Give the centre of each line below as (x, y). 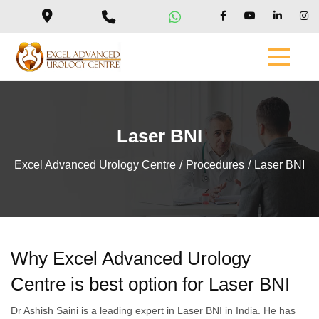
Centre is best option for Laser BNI (150, 284)
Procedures (215, 165)
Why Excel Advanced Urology (131, 259)
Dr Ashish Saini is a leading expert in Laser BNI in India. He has (153, 310)
